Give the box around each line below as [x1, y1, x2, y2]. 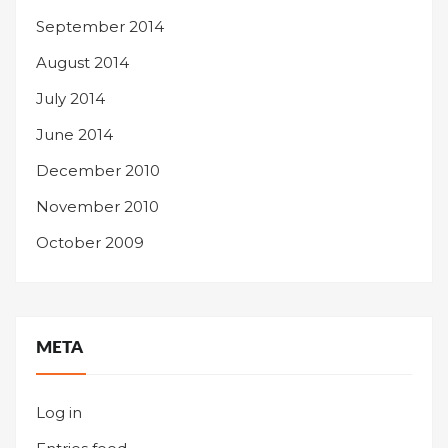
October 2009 [36, 233, 144, 252]
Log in [36, 403, 82, 422]
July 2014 [36, 89, 105, 108]
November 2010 [36, 197, 159, 216]
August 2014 [36, 53, 129, 72]
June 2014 [36, 125, 113, 144]
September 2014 [36, 17, 164, 36]
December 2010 [36, 161, 160, 180]
